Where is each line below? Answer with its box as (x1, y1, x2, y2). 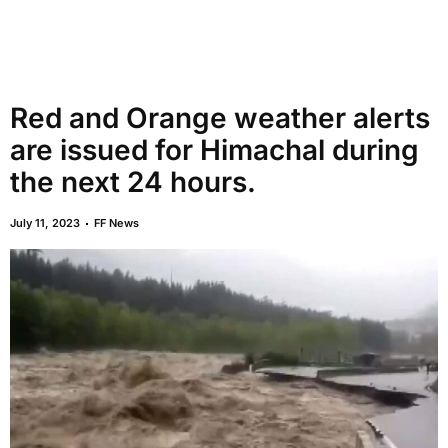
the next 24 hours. (10, 165, 256, 199)
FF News (94, 216, 139, 230)
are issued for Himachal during (10, 133, 419, 167)
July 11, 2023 (10, 216, 80, 230)
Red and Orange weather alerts (10, 101, 430, 135)
